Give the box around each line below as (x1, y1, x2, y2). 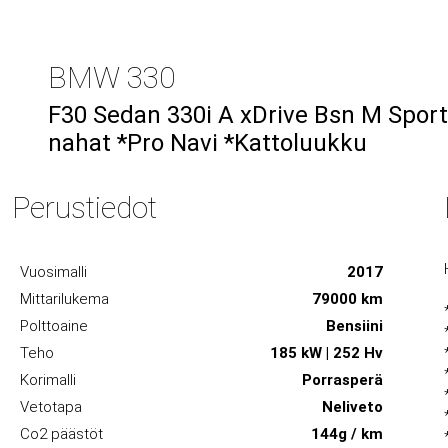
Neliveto (322, 398, 384, 416)
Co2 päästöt (20, 425, 104, 443)
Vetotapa (20, 398, 83, 416)
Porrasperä (302, 371, 384, 389)
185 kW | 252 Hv (270, 344, 384, 362)
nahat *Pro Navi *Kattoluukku (48, 129, 368, 157)
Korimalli (20, 371, 77, 389)
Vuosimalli (20, 263, 88, 281)
